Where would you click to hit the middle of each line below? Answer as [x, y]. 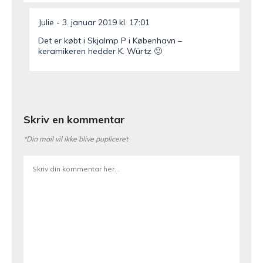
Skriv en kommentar [74, 120]
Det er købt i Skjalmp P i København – [110, 40]
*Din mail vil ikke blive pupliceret [76, 139]
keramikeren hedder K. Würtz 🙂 [100, 51]
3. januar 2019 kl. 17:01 [106, 22]
